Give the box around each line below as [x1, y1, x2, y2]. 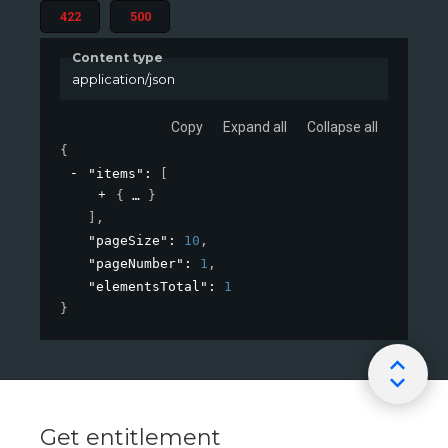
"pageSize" [88, 233, 168, 249]
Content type [72, 49, 163, 65]
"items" [88, 166, 144, 182]
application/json [71, 70, 175, 87]
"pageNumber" [88, 256, 184, 272]
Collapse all [307, 119, 378, 136]
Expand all [223, 119, 287, 136]
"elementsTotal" [88, 279, 208, 295]
